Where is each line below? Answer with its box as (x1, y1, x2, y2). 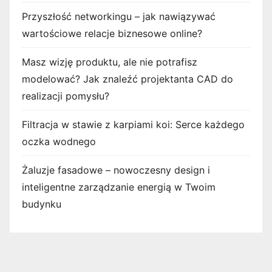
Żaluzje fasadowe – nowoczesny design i (22, 164, 210, 177)
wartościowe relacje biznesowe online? (22, 27, 202, 40)
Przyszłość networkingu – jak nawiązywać (22, 10, 216, 23)
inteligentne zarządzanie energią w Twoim (22, 181, 216, 194)
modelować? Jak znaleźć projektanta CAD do (22, 73, 233, 86)
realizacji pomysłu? (22, 90, 109, 103)
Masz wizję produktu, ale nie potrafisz (22, 56, 197, 69)
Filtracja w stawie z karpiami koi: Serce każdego (22, 118, 245, 131)
